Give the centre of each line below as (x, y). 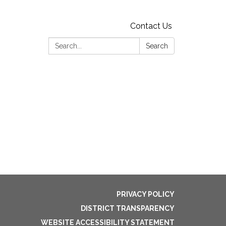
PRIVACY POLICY (146, 194)
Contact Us (151, 26)
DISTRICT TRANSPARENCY (128, 208)
